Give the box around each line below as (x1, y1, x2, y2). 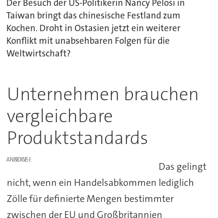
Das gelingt (159, 160, 207, 173)
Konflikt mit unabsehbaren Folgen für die (6, 35, 170, 47)
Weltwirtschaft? (6, 48, 71, 60)
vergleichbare (6, 104, 113, 128)
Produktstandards (6, 126, 148, 150)
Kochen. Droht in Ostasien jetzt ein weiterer (6, 22, 181, 35)
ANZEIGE (6, 156, 28, 164)
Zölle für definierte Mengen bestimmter (6, 192, 174, 205)
